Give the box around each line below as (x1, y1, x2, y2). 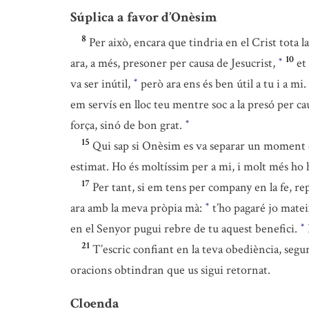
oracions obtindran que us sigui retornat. (70, 262, 270, 278)
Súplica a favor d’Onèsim (70, 8, 217, 26)
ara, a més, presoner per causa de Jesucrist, (70, 55, 278, 71)
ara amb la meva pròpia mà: (70, 200, 205, 216)
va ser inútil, (70, 76, 133, 92)
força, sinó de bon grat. (70, 117, 185, 133)
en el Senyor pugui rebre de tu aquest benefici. (70, 221, 300, 237)
